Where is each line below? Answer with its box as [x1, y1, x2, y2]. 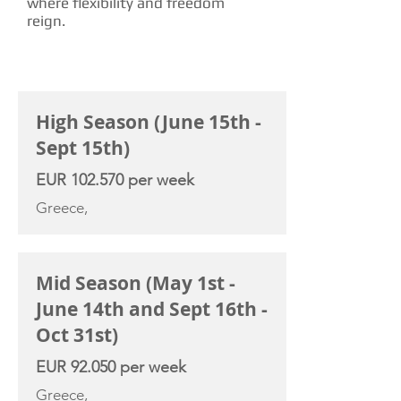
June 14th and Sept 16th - [36, 296, 268, 322]
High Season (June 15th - [36, 109, 261, 135]
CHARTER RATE [18, 70, 126, 87]
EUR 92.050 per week [36, 357, 186, 377]
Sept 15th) [36, 135, 130, 161]
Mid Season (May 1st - [36, 270, 235, 296]
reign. [27, 12, 65, 30]
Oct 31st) [36, 322, 118, 348]
